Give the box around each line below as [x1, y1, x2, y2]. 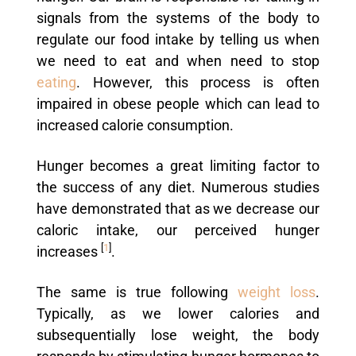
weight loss [228, 284, 316, 300]
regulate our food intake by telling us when [36, 31, 320, 48]
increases [36, 243, 101, 260]
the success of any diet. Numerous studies [36, 179, 320, 195]
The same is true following [36, 284, 229, 300]
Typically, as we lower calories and [36, 305, 320, 322]
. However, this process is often [75, 74, 320, 91]
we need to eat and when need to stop [36, 52, 320, 69]
